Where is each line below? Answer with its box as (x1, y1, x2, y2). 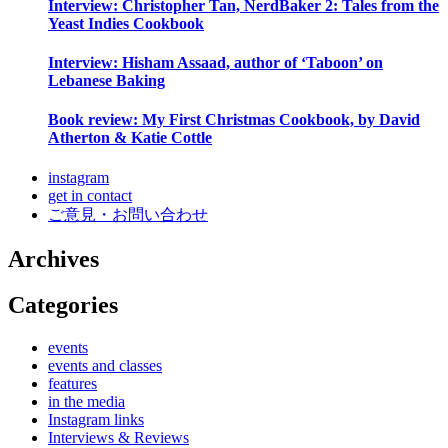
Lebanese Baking (48, 72, 165, 90)
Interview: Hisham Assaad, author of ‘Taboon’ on (48, 54, 383, 72)
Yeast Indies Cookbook (48, 14, 204, 32)
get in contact (48, 186, 132, 204)
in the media (48, 393, 125, 411)
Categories (8, 292, 118, 319)
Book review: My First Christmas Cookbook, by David (48, 111, 420, 129)
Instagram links (48, 411, 144, 429)
